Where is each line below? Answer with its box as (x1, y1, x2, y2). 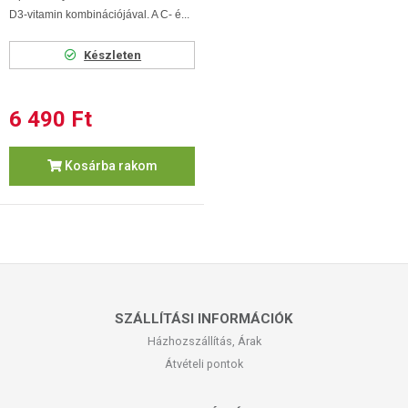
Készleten (84, 48, 142, 62)
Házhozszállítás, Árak (147, 334, 261, 348)
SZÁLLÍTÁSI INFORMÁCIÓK (115, 311, 293, 327)
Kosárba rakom (61, 158, 158, 173)
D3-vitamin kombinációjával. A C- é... (9, 8, 189, 21)
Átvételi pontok (165, 357, 243, 371)
